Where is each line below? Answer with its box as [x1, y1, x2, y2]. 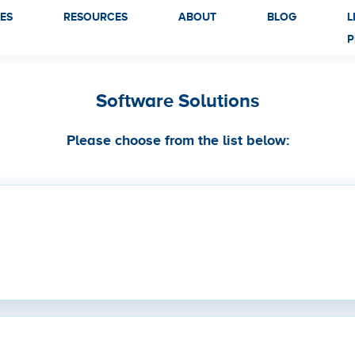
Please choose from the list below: [66, 132, 289, 149]
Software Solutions [96, 90, 259, 111]
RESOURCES [63, 10, 128, 23]
